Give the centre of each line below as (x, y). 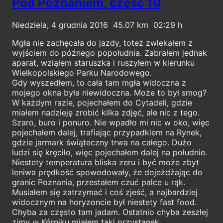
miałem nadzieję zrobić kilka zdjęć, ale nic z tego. (106, 112)
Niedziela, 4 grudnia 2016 (60, 25)
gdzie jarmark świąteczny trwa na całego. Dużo (102, 142)
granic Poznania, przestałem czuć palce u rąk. (99, 182)
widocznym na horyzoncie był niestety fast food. (104, 202)
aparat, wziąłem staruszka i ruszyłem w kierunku (103, 62)
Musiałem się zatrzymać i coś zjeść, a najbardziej (105, 192)
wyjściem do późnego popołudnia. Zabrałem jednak (110, 53)
